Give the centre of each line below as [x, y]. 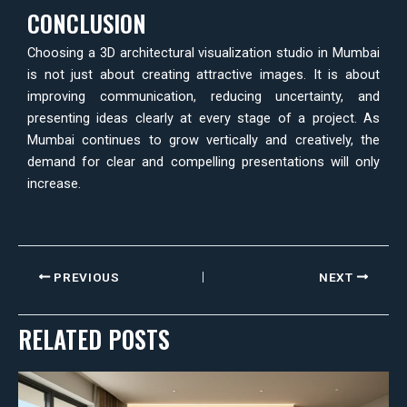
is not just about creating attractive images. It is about [203, 75]
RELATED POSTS [94, 340]
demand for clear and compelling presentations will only [203, 162]
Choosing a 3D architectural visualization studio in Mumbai [203, 53]
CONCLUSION [87, 24]
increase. [54, 184]
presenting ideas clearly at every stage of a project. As [203, 119]
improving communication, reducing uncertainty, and [203, 97]
